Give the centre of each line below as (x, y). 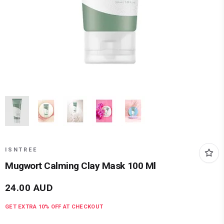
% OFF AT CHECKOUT (74, 207)
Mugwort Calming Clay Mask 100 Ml (80, 166)
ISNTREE (21, 150)
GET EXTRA (22, 207)
